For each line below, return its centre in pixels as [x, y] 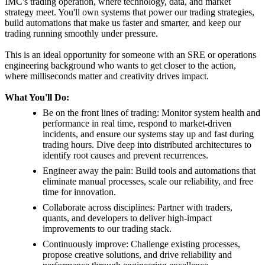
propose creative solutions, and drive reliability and [137, 255]
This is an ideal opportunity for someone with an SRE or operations [130, 55]
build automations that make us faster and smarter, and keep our [123, 23]
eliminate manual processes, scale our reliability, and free [148, 182]
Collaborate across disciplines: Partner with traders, [138, 208]
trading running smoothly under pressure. [81, 34]
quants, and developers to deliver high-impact [127, 218]
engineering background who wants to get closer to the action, [120, 66]
